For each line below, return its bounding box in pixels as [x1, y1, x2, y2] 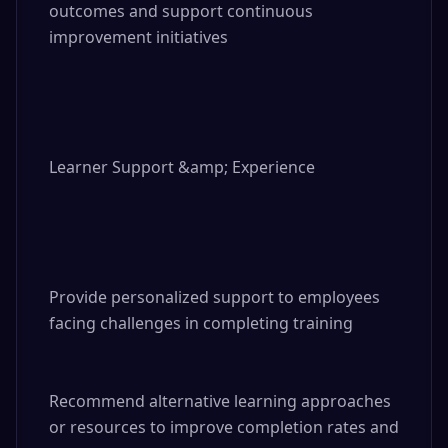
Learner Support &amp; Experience [49, 156, 315, 178]
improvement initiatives [49, 26, 228, 48]
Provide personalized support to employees [49, 286, 380, 308]
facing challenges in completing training [49, 312, 353, 334]
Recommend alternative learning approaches [49, 390, 391, 412]
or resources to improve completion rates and [49, 416, 399, 438]
